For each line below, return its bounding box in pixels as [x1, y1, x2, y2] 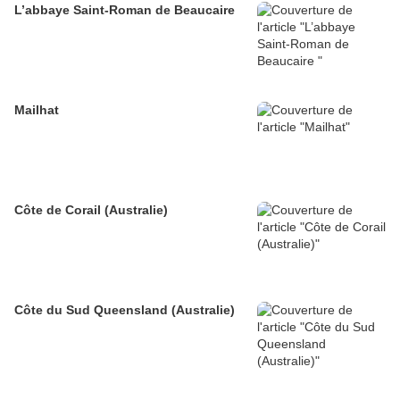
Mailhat [14, 103, 59, 118]
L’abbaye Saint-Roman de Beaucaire [14, 3, 235, 18]
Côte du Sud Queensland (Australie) [14, 303, 235, 318]
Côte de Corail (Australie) [14, 203, 168, 218]
